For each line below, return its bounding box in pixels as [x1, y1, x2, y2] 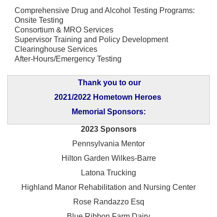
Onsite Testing [15, 15, 63, 24]
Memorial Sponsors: [71, 107, 146, 116]
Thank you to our [78, 78, 141, 87]
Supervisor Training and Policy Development [15, 35, 168, 44]
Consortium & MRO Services [15, 25, 113, 34]
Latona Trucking [81, 168, 136, 177]
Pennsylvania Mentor [72, 139, 145, 148]
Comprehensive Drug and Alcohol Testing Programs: [15, 6, 195, 15]
